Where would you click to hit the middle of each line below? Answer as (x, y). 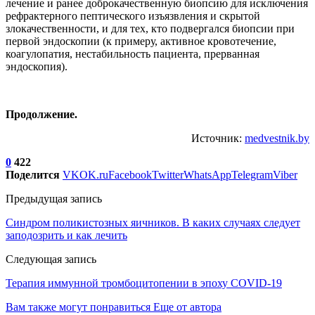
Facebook (130, 174)
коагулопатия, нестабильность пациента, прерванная (133, 53)
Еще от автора (187, 307)
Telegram (252, 174)
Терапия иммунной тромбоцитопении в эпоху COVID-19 (144, 283)
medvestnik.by (277, 138)
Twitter (168, 174)
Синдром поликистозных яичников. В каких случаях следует (153, 222)
